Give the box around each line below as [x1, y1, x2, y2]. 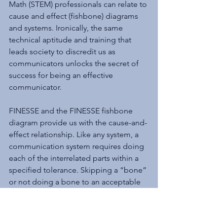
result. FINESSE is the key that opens [9, 201, 138, 211]
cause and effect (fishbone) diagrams [9, 11, 140, 21]
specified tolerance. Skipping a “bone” [9, 165, 148, 175]
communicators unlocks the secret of [9, 59, 141, 69]
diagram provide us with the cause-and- [9, 118, 147, 128]
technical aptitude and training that [9, 35, 133, 45]
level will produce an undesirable [9, 189, 126, 199]
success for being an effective [9, 71, 115, 80]
